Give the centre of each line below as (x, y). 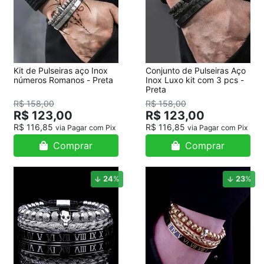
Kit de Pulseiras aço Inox (61, 70)
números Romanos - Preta (63, 80)
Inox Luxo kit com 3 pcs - (195, 80)
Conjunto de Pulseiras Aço (196, 70)
